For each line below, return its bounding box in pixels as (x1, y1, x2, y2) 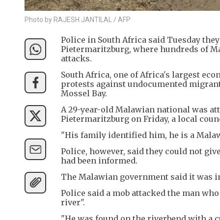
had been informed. (61, 155, 137, 165)
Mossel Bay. (61, 88, 107, 98)
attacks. (61, 53, 92, 63)
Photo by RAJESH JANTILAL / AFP (25, 15, 131, 24)
